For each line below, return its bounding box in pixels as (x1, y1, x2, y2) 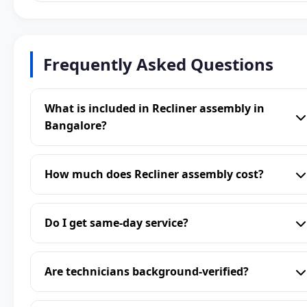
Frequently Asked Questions (43, 53, 273, 76)
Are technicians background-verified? (45, 264, 249, 280)
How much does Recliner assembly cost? (45, 167, 264, 182)
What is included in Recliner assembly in (45, 101, 265, 116)
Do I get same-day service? (45, 215, 188, 231)
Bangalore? (45, 118, 107, 134)
